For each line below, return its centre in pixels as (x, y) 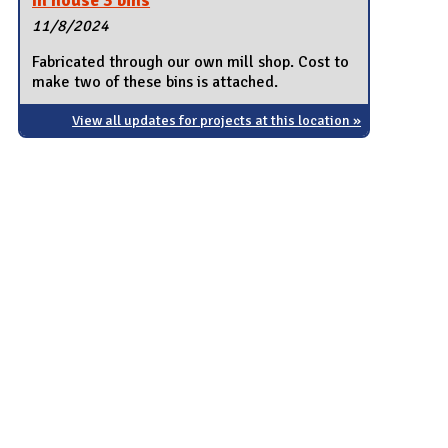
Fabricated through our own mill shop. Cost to (191, 61)
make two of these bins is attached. (155, 81)
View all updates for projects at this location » (217, 119)
